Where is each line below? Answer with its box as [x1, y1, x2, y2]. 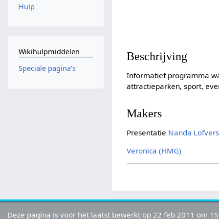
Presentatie [127, 127, 169, 137]
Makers [127, 106, 162, 120]
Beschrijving [127, 49, 188, 63]
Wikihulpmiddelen [18, 46, 80, 56]
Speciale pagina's [18, 64, 76, 73]
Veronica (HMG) [127, 146, 182, 156]
